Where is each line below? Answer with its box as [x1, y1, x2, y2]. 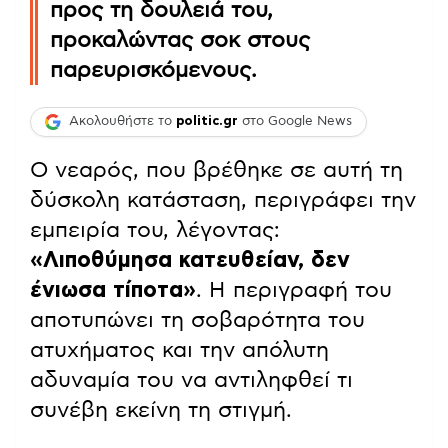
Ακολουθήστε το [69, 115, 176, 129]
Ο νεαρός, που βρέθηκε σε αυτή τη [30, 158, 403, 181]
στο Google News [238, 115, 352, 129]
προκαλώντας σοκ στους [50, 28, 310, 51]
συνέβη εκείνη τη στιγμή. [30, 398, 292, 421]
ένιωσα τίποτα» [30, 278, 196, 301]
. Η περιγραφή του [196, 278, 392, 301]
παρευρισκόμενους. [50, 58, 257, 81]
